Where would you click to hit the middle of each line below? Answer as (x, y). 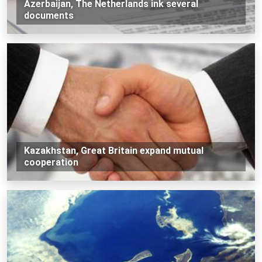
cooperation (51, 162)
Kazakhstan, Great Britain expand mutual (113, 150)
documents (49, 15)
